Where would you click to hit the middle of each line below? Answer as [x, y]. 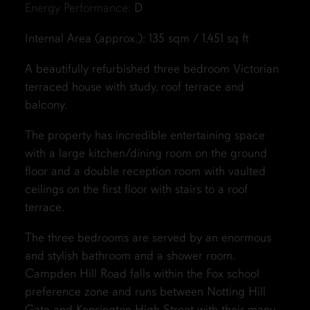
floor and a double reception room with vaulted [145, 171]
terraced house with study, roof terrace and [134, 87]
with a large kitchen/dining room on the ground [146, 153]
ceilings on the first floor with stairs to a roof [136, 189]
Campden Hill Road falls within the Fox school [142, 274]
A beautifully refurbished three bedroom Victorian [152, 69]
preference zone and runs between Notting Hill [145, 292]
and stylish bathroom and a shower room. [129, 256]
